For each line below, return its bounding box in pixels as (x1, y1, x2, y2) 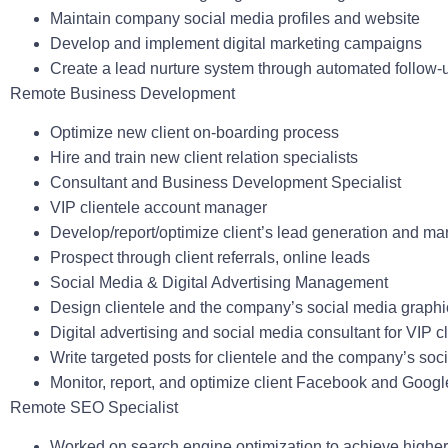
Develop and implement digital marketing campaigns (50, 34, 426, 52)
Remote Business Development (10, 84, 235, 102)
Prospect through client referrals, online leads (50, 248, 374, 266)
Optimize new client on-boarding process (50, 123, 347, 141)
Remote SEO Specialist (10, 398, 178, 416)
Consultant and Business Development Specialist (50, 173, 401, 191)
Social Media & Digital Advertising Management (50, 273, 388, 291)
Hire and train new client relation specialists (50, 148, 362, 166)
